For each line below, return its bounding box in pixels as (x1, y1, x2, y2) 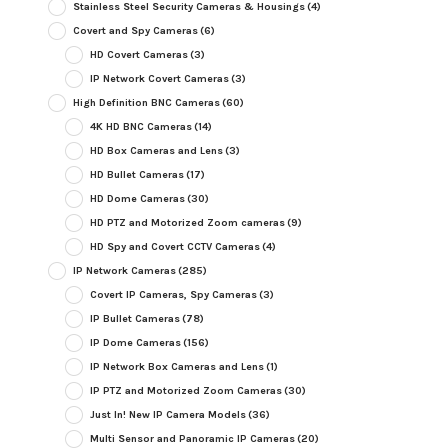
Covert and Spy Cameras (72, 23, 198, 37)
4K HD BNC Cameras (89, 119, 192, 133)
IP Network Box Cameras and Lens (89, 359, 264, 373)
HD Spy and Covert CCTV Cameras (89, 239, 260, 253)
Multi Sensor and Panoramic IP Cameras (89, 431, 295, 445)
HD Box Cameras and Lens (89, 143, 223, 157)
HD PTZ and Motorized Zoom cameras (89, 215, 285, 229)
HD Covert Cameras (89, 47, 188, 61)
